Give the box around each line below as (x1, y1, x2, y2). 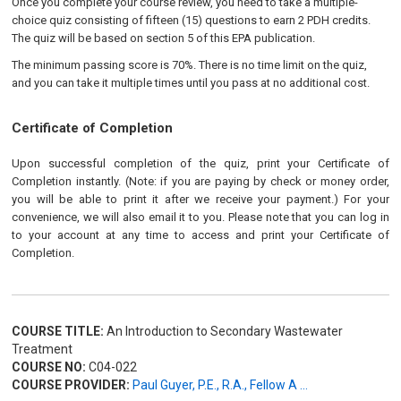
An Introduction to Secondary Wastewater (104, 324, 344, 338)
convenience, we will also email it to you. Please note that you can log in (12, 210, 389, 224)
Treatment (12, 342, 73, 356)
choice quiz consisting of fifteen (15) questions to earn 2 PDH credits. (12, 13, 371, 27)
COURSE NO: (12, 360, 87, 374)
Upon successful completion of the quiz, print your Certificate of (12, 157, 389, 170)
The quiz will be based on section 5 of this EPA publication (12, 31, 313, 45)
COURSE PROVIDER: (12, 378, 131, 392)
